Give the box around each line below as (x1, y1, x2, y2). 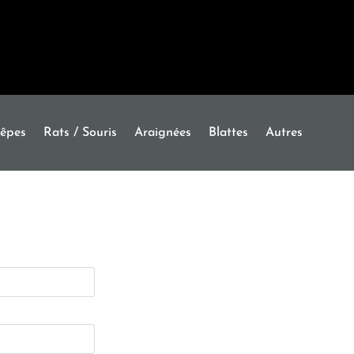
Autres (265, 126, 303, 139)
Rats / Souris (43, 126, 118, 139)
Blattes (209, 126, 249, 139)
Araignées (134, 126, 192, 139)
